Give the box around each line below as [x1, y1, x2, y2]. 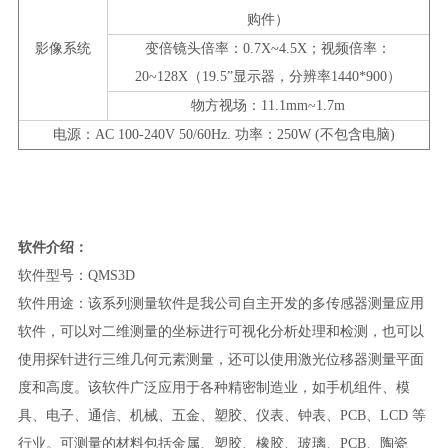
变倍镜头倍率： [145, 40, 244, 56]
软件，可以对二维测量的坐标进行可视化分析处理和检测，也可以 [17, 323, 424, 339]
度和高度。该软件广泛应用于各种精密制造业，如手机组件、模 [17, 379, 410, 395]
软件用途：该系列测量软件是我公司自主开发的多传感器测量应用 [17, 295, 424, 311]
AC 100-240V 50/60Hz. [94, 126, 235, 142]
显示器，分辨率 [233, 68, 332, 84]
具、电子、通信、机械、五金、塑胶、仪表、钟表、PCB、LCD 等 [17, 407, 426, 423]
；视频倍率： [307, 40, 392, 56]
